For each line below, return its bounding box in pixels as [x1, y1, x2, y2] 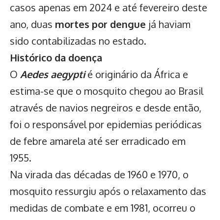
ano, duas [10, 18, 53, 31]
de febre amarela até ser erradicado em [10, 135, 186, 148]
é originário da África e [87, 68, 188, 81]
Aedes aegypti [20, 68, 85, 81]
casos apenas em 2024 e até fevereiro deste [10, 1, 207, 14]
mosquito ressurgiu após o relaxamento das [10, 185, 206, 198]
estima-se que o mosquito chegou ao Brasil [10, 84, 203, 98]
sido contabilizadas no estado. [10, 34, 149, 48]
